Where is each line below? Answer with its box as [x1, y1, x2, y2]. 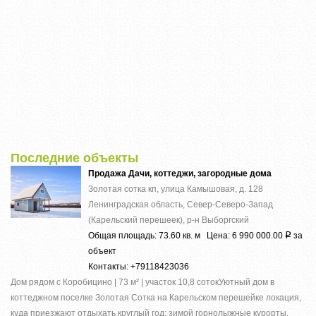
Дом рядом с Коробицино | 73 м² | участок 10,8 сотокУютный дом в [11, 276, 274, 287]
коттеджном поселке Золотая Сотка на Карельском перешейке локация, [11, 292, 301, 303]
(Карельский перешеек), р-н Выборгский [88, 214, 249, 225]
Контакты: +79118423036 [88, 261, 189, 272]
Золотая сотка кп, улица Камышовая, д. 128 [88, 183, 263, 194]
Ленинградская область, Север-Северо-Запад [88, 199, 273, 209]
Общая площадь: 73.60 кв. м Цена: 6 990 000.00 [88, 230, 285, 241]
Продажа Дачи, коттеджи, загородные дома [88, 168, 272, 178]
